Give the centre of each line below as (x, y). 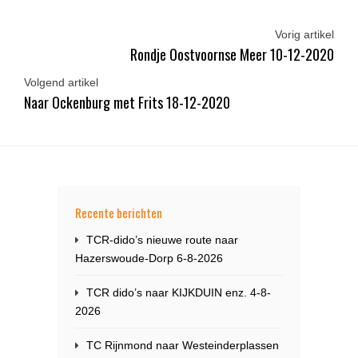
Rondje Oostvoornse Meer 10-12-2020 (232, 55)
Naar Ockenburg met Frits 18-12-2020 (127, 103)
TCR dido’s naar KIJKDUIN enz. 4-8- (179, 293)
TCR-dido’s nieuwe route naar (162, 240)
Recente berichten (119, 213)
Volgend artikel (61, 83)
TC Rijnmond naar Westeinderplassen (183, 346)
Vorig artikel (304, 35)
